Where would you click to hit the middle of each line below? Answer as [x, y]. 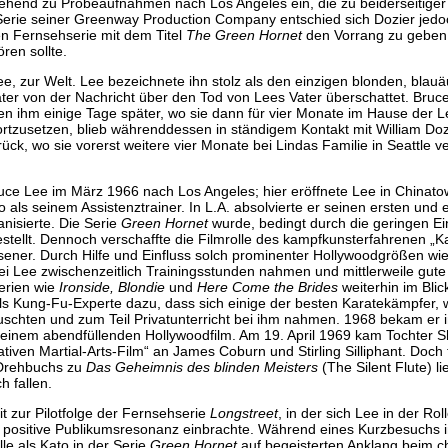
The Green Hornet [244, 34]
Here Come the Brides [267, 286]
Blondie [141, 286]
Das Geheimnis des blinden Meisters [202, 366]
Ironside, [86, 286]
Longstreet [244, 412]
